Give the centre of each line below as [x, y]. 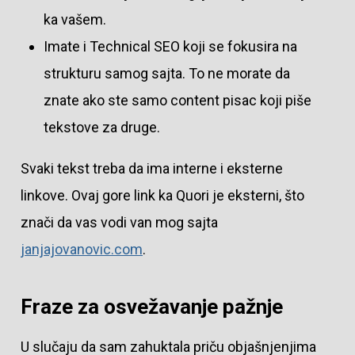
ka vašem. [76, 20]
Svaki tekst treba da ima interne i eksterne [151, 169]
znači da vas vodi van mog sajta [119, 223]
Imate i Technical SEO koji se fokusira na [170, 47]
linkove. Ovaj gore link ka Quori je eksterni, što [162, 196]
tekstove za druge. [103, 128]
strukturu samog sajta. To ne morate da [166, 74]
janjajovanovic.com [81, 250]
